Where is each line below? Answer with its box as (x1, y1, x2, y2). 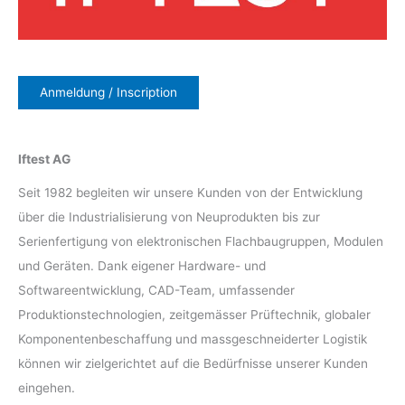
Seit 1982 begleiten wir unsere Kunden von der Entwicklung (18, 185, 363, 201)
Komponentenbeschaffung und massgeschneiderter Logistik (18, 332, 367, 347)
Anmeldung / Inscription (40, 85, 177, 100)
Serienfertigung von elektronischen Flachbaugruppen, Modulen (18, 234, 383, 250)
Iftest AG (18, 152, 71, 167)
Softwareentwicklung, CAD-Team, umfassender (18, 283, 295, 298)
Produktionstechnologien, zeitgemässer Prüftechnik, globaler (18, 307, 371, 323)
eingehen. (18, 381, 75, 396)
